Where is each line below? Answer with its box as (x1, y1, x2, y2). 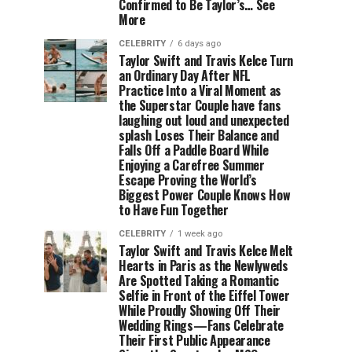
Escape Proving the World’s (119, 170, 257, 189)
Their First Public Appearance (119, 331, 270, 350)
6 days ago (178, 38, 221, 49)
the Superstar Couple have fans (119, 96, 281, 115)
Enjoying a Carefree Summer (119, 156, 265, 174)
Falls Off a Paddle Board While (119, 141, 269, 159)
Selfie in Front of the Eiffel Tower (119, 286, 290, 305)
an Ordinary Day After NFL (119, 66, 251, 85)
